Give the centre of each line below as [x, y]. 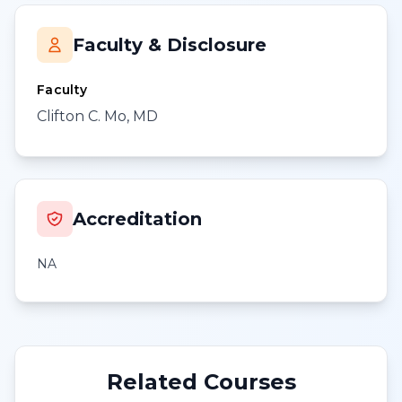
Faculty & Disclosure [170, 45]
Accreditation [137, 219]
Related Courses [201, 382]
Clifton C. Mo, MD [97, 116]
